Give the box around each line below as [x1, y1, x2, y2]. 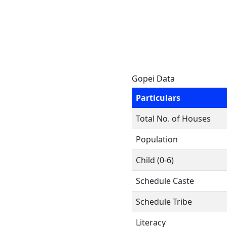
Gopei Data [132, 73, 175, 84]
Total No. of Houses [136, 113, 211, 124]
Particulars [136, 92, 180, 103]
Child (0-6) [136, 155, 174, 166]
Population [136, 134, 178, 145]
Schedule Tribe [136, 196, 192, 207]
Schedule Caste [136, 175, 194, 186]
